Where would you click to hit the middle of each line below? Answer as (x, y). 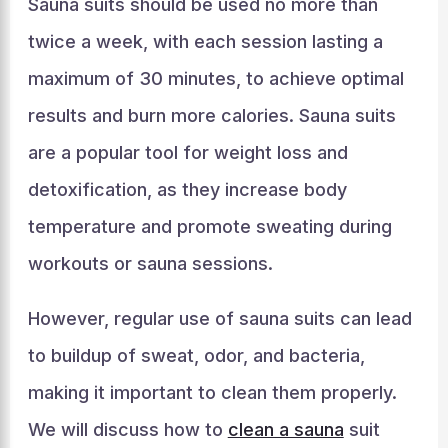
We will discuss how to (127, 429)
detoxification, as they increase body (187, 189)
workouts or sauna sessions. (150, 263)
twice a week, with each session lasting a (205, 41)
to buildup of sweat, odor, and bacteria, (196, 355)
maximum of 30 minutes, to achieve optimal (215, 78)
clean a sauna (285, 429)
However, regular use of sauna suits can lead (219, 318)
